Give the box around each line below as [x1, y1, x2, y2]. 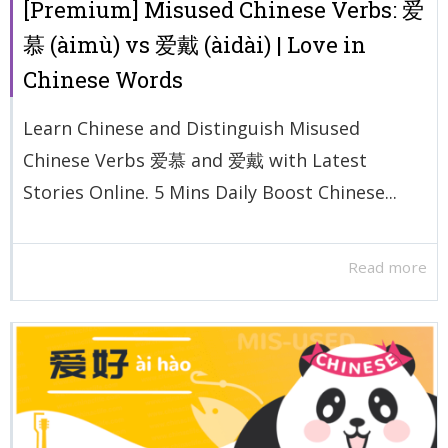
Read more [348, 257, 427, 278]
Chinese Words [23, 64, 183, 94]
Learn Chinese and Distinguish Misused [23, 115, 360, 140]
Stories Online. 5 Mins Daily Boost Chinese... [23, 179, 397, 204]
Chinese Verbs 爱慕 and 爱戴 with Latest [23, 147, 367, 172]
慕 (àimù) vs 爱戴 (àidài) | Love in [23, 29, 366, 59]
